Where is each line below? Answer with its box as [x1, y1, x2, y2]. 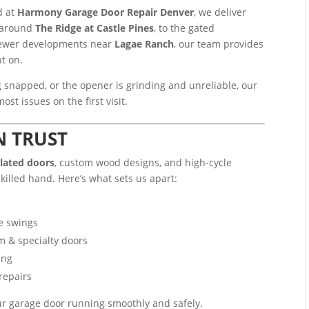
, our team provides [174, 37, 264, 50]
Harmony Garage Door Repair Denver [17, 5, 195, 19]
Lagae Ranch [114, 37, 175, 50]
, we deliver [194, 5, 247, 19]
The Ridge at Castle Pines [35, 21, 154, 34]
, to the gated [154, 21, 215, 34]
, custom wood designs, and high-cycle [54, 155, 232, 169]
